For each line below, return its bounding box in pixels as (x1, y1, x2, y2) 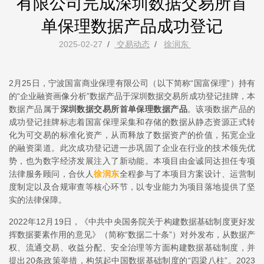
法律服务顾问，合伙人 (9, 169, 94, 179)
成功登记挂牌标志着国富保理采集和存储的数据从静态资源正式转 (9, 117, 255, 127)
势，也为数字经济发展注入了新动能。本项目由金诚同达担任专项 (9, 156, 255, 166)
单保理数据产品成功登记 (41, 17, 223, 35)
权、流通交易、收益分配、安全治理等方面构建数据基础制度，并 (9, 243, 255, 252)
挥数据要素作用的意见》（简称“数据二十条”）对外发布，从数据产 (9, 230, 255, 239)
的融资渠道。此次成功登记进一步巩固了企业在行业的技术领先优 (9, 143, 255, 153)
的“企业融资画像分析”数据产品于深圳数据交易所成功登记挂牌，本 (9, 91, 255, 101)
